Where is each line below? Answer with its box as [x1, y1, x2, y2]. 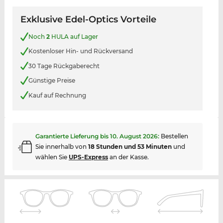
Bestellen [160, 132, 188, 140]
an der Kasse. [108, 153, 149, 161]
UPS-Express [68, 153, 108, 161]
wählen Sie [35, 153, 69, 161]
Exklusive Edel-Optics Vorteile [20, 14, 156, 25]
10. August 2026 [110, 132, 158, 140]
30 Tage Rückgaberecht [28, 62, 100, 70]
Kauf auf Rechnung [28, 91, 86, 99]
